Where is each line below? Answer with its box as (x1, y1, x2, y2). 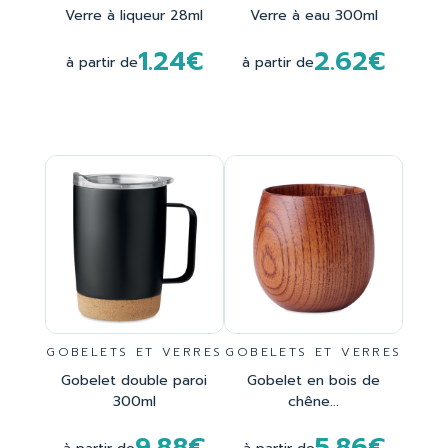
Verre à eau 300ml (249, 5, 378, 27)
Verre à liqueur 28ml (65, 5, 204, 27)
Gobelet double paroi (61, 370, 208, 392)
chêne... (288, 391, 340, 413)
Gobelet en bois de (247, 370, 381, 392)
